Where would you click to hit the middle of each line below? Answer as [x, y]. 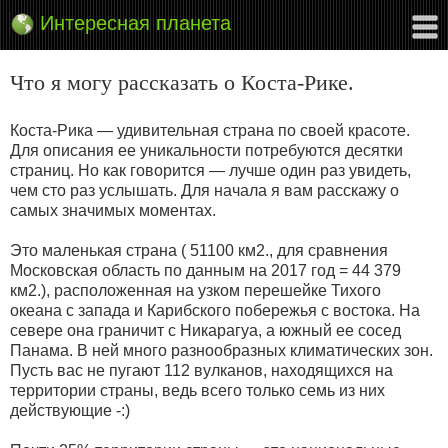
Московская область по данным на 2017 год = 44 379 [205, 270]
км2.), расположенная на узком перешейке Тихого [195, 290]
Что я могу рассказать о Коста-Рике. [182, 82]
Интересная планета [135, 23]
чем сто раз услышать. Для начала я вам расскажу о [204, 190]
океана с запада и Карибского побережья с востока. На [215, 310]
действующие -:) [70, 410]
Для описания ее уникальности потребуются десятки [206, 150]
